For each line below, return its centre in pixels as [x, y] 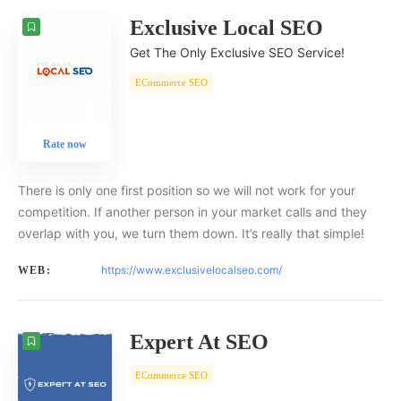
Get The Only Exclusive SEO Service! [237, 53]
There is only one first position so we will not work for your [187, 191]
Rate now [65, 145]
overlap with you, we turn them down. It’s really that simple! [191, 234]
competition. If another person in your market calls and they [192, 212]
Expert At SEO [199, 342]
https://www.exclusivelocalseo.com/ [192, 270]
